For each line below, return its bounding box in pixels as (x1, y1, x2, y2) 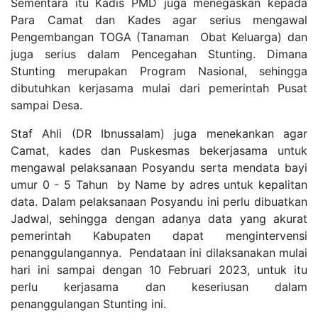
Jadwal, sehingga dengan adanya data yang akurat (11, 211, 307, 226)
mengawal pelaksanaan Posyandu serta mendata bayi (11, 160, 307, 175)
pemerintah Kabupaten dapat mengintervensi (11, 228, 307, 243)
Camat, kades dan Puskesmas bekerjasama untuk (11, 143, 307, 158)
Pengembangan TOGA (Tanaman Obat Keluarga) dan (11, 29, 307, 44)
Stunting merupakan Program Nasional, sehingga (11, 63, 307, 78)
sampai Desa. (11, 97, 82, 112)
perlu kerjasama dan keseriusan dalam (11, 279, 307, 294)
